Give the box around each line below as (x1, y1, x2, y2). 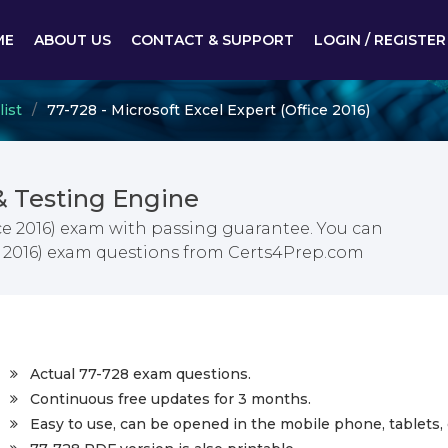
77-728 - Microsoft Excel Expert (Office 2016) (47, 101, 370, 119)
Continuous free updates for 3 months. (30, 390, 311, 408)
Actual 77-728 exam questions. (30, 365, 251, 383)
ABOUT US (34, 31, 111, 49)
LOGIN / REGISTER (314, 31, 446, 49)
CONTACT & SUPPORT (131, 31, 294, 49)
